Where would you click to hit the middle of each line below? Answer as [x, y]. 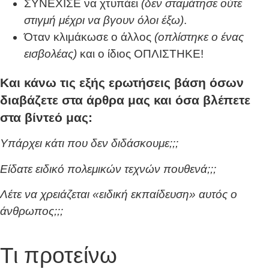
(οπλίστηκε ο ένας [199, 37]
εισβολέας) [50, 53]
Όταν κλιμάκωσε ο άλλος [89, 37]
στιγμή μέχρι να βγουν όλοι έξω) [104, 20]
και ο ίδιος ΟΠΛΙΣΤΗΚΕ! [140, 53]
